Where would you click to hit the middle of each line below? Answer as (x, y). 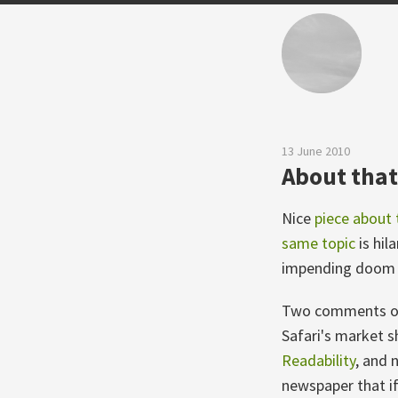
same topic (318, 243)
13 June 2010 (316, 151)
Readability (318, 360)
